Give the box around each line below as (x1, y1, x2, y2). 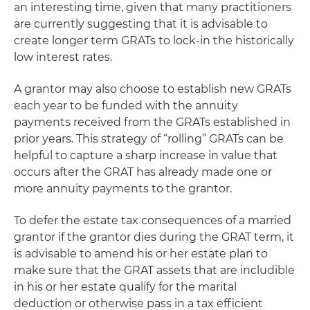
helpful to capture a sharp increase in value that (14, 149, 277, 162)
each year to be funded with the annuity (14, 99, 238, 112)
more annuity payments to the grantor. (14, 182, 232, 195)
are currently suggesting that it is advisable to (14, 17, 268, 30)
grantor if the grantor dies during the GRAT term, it (14, 230, 294, 244)
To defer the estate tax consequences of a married (14, 214, 291, 227)
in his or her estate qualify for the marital (14, 280, 237, 293)
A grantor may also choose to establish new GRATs (14, 82, 291, 95)
